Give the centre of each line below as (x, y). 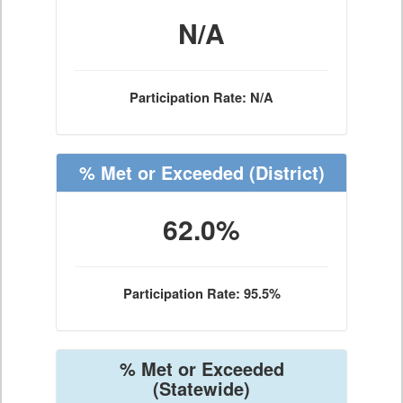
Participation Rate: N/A (201, 98)
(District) (284, 172)
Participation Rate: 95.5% (201, 294)
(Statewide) (201, 388)
